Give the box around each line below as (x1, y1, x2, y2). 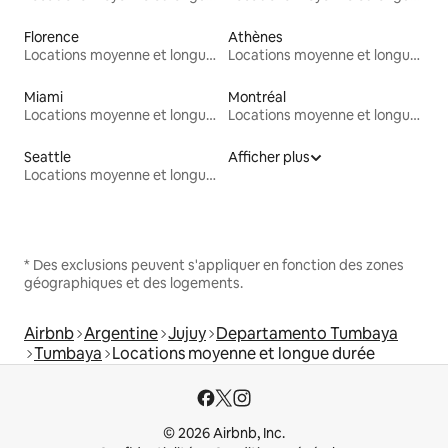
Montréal (228, 88, 286, 107)
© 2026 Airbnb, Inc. (163, 424, 285, 443)
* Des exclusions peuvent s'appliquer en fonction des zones (24, 256, 404, 275)
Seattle (24, 148, 71, 167)
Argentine (84, 323, 158, 345)
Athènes (228, 28, 283, 47)
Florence (24, 28, 79, 47)
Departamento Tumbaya (216, 323, 398, 345)
